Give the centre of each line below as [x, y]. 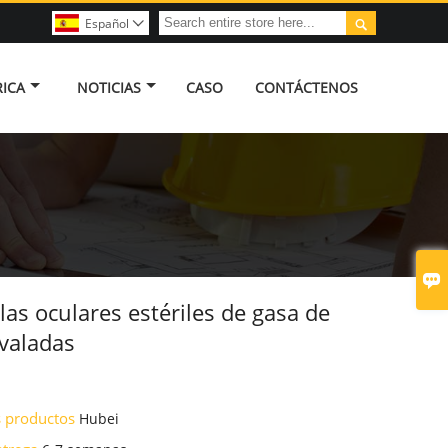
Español [107, 23]
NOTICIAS [108, 87]
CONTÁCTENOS [306, 87]
